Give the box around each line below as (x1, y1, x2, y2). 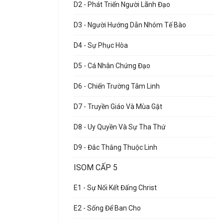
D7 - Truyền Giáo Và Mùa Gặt (74, 103, 162, 111)
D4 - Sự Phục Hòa (74, 41, 128, 49)
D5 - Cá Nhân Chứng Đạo (74, 62, 150, 70)
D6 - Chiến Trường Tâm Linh (74, 82, 160, 90)
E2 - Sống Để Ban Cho (74, 204, 141, 212)
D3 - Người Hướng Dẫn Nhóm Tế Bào (74, 21, 186, 29)
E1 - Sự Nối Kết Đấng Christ (74, 184, 157, 192)
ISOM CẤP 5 (74, 163, 117, 172)
